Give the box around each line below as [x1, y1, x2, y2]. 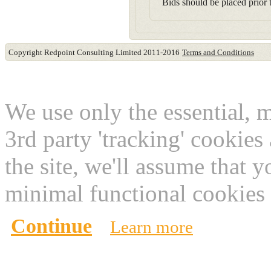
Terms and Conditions [182, 48, 254, 57]
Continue [11, 215, 92, 237]
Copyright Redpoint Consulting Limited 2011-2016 [8, 48, 180, 57]
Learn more [110, 217, 193, 237]
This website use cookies [9, 66, 264, 93]
